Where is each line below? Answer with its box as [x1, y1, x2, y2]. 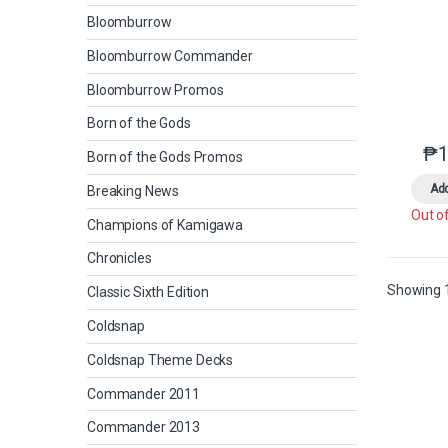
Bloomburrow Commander [87, 47, 254, 64]
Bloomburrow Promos [87, 81, 224, 98]
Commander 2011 [87, 385, 201, 402]
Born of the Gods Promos [87, 149, 243, 166]
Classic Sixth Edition [87, 284, 210, 301]
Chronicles [87, 250, 152, 267]
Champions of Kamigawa [87, 216, 244, 233]
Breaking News [87, 182, 180, 199]
